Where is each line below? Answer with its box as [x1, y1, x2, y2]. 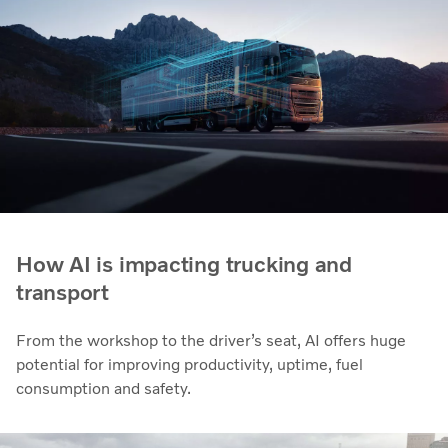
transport [16, 278, 110, 306]
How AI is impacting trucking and [16, 250, 352, 278]
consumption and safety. [16, 378, 191, 398]
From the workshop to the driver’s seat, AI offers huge [16, 330, 406, 350]
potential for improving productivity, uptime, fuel [16, 354, 363, 374]
